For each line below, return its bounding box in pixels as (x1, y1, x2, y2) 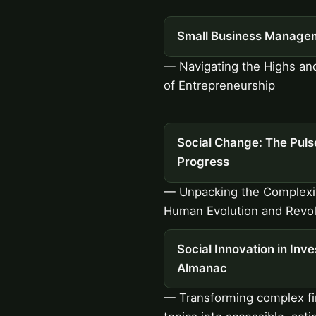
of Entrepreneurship (164, 78, 275, 92)
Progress (176, 154, 229, 169)
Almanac (176, 260, 227, 275)
